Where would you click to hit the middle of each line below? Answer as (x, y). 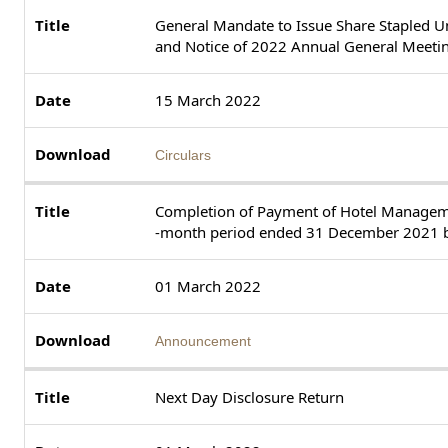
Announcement (203, 340)
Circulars (183, 154)
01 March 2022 (208, 285)
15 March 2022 (208, 99)
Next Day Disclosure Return (249, 396)
